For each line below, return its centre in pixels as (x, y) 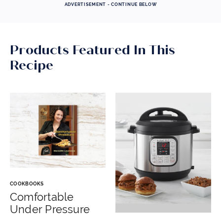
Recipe (32, 65)
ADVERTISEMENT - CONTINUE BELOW (110, 5)
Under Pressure (50, 209)
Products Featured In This (92, 50)
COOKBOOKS (27, 184)
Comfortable (42, 197)
